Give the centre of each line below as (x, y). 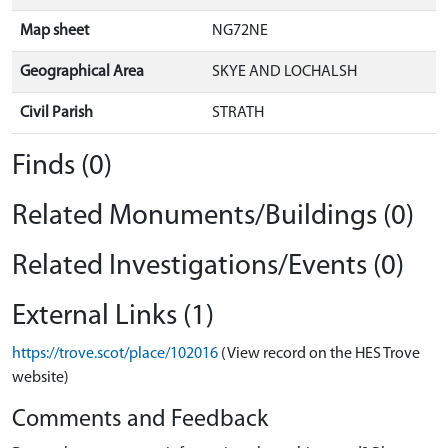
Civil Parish (56, 112)
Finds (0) (62, 166)
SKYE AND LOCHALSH (284, 71)
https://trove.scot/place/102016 (115, 353)
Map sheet (54, 30)
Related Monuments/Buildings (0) (213, 216)
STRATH (238, 112)
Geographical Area (82, 71)
